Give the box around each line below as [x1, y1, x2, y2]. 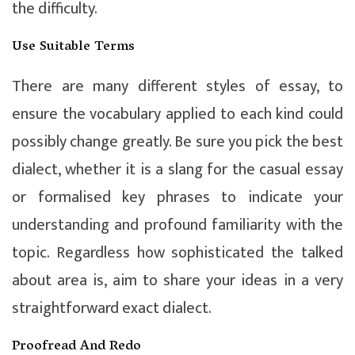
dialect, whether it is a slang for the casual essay [12, 155, 343, 183]
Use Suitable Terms [12, 34, 135, 60]
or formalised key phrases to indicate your [12, 183, 343, 211]
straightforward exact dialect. [12, 294, 212, 322]
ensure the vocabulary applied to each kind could [12, 100, 343, 128]
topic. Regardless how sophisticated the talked [12, 239, 343, 266]
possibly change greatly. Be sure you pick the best [12, 128, 343, 155]
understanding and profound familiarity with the [12, 211, 343, 239]
